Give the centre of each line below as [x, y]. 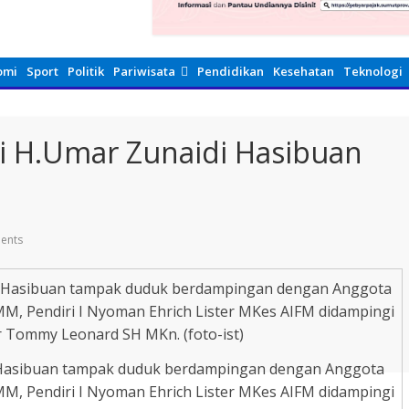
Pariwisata [144, 71]
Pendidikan [231, 71]
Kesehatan [304, 71]
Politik [86, 71]
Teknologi [373, 71]
